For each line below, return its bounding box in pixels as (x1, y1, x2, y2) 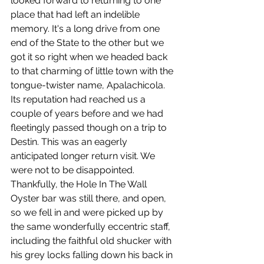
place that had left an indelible (11, 9, 142, 20)
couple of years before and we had (11, 108, 166, 119)
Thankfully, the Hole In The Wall (11, 179, 149, 190)
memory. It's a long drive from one (11, 23, 162, 34)
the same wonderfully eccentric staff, (11, 221, 173, 232)
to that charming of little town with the (11, 65, 176, 77)
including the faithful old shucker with (11, 235, 174, 246)
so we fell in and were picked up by (11, 207, 166, 218)
